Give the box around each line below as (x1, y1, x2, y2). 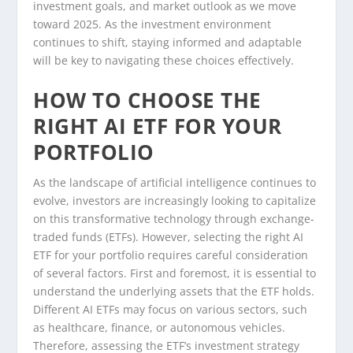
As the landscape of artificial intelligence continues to (33, 174, 317, 190)
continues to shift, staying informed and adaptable (33, 35, 303, 50)
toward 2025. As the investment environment (33, 17, 272, 32)
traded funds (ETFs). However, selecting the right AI (33, 229, 304, 244)
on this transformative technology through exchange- (33, 210, 315, 226)
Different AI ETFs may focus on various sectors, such (33, 301, 308, 317)
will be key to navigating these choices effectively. (33, 53, 295, 69)
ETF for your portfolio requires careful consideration (33, 247, 309, 262)
